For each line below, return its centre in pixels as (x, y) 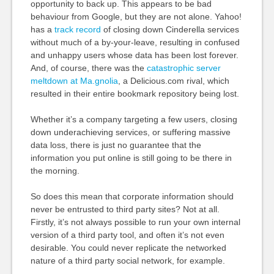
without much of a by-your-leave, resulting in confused (135, 42)
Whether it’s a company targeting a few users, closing (134, 119)
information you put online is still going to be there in (131, 158)
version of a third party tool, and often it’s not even (127, 235)
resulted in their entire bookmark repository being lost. (135, 94)
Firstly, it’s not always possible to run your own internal (135, 222)
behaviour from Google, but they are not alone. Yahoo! (136, 17)
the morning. (55, 171)
